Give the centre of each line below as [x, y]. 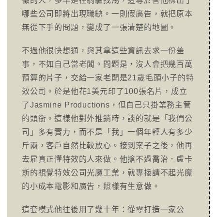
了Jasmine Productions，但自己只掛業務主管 [107, 105]
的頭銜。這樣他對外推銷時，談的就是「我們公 [107, 118]
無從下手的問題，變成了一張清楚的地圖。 [99, 27]
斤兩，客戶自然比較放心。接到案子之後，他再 [107, 146]
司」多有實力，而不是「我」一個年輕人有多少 [107, 132]
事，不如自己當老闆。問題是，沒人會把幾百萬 [107, 64]
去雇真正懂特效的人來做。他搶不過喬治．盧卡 [107, 159]
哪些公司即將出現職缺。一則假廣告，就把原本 [107, 14]
